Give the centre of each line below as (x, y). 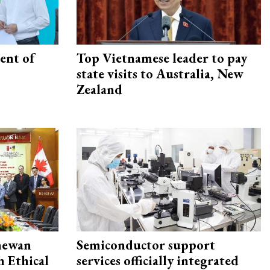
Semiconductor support (146, 245)
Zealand (99, 90)
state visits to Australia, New (160, 74)
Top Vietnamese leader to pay (162, 58)
